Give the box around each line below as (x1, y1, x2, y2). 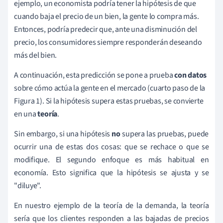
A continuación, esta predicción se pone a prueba (14, 70, 175, 81)
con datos (174, 70, 207, 81)
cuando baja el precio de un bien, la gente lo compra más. (14, 11, 199, 22)
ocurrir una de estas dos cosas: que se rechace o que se (14, 141, 209, 153)
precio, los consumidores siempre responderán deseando (14, 37, 202, 48)
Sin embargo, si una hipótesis (14, 128, 112, 140)
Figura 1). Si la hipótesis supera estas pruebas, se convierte (14, 96, 204, 107)
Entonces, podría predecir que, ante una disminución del (14, 24, 197, 35)
